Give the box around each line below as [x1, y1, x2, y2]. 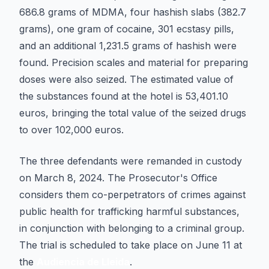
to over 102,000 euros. [19, 124, 124, 136]
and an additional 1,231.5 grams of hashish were [19, 40, 237, 52]
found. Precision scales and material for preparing [19, 56, 248, 68]
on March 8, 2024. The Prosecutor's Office [19, 172, 217, 184]
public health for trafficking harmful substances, [19, 205, 240, 217]
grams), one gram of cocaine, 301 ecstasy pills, [19, 23, 234, 35]
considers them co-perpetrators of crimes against [19, 189, 246, 201]
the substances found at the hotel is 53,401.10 [19, 90, 228, 102]
